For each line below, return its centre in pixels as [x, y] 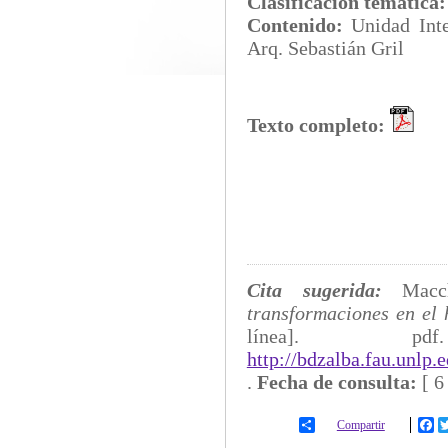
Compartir [360, 425]
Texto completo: [315, 125]
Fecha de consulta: [336, 382]
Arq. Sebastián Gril [325, 48]
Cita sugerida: [324, 290]
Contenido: [299, 25]
